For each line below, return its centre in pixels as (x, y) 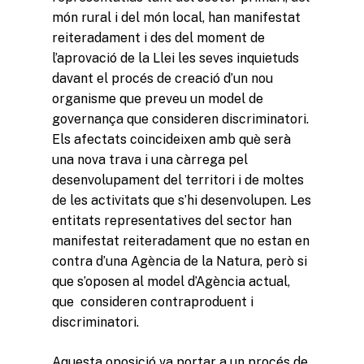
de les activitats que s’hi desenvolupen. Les (182, 200)
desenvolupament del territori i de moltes (178, 180)
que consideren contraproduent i (153, 301)
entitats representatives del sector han (172, 220)
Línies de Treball (271, 355)
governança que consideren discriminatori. (180, 119)
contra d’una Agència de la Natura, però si (180, 261)
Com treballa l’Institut (285, 327)
